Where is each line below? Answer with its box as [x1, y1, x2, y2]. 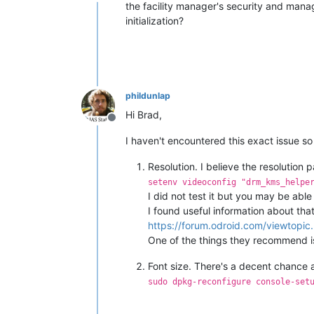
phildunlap [125, 90, 170, 101]
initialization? [125, 15, 184, 27]
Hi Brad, [125, 109, 162, 121]
